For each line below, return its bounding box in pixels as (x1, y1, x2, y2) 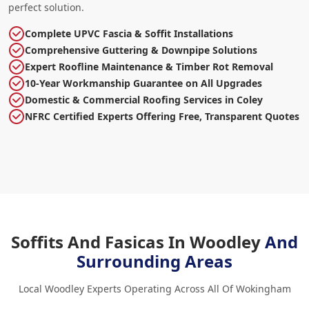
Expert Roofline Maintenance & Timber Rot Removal (25, 59, 273, 73)
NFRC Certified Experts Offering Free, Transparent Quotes (25, 109, 299, 123)
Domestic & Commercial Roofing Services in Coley (25, 92, 263, 106)
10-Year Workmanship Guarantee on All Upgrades (25, 76, 262, 90)
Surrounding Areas (77, 249, 232, 272)
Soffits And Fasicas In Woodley (11, 230, 265, 253)
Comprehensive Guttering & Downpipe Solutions (25, 43, 257, 57)
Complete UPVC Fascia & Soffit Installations (25, 26, 233, 40)
